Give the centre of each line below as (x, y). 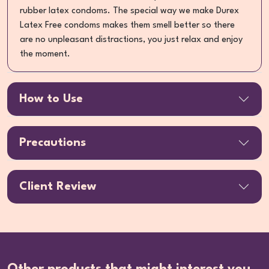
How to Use (51, 99)
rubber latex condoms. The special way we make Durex (129, 11)
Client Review (58, 186)
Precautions (53, 143)
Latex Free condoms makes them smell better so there (127, 25)
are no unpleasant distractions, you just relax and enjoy (131, 40)
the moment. (45, 54)
